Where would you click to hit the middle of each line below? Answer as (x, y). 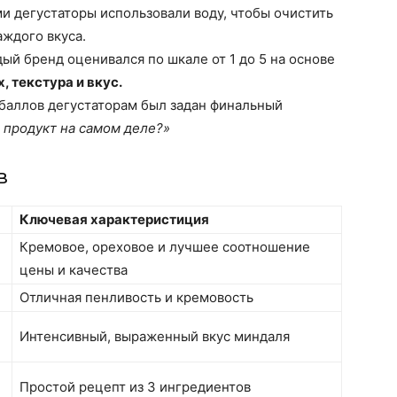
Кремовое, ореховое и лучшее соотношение (165, 247)
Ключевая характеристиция (114, 219)
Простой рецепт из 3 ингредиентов (135, 387)
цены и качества (74, 270)
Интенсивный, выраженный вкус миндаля (155, 336)
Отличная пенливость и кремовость (136, 297)
